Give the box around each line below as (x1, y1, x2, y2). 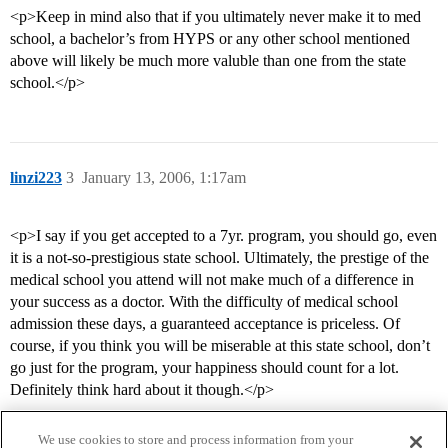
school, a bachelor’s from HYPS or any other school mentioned (10, 30, 410, 48)
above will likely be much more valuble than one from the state (10, 52, 406, 70)
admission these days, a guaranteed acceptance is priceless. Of (10, 315, 400, 333)
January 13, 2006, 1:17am (82, 169, 246, 187)
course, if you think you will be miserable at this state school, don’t (10, 337, 430, 355)
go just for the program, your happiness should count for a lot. (10, 359, 399, 377)
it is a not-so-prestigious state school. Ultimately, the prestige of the (10, 249, 429, 267)
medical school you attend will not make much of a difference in (10, 271, 414, 289)
